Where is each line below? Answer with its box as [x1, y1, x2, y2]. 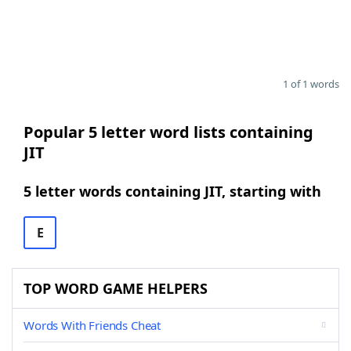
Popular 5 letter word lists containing [24, 121, 313, 143]
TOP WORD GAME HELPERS [24, 279, 208, 298]
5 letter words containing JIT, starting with [24, 182, 321, 201]
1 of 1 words [283, 77, 339, 91]
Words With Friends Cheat [24, 317, 161, 333]
